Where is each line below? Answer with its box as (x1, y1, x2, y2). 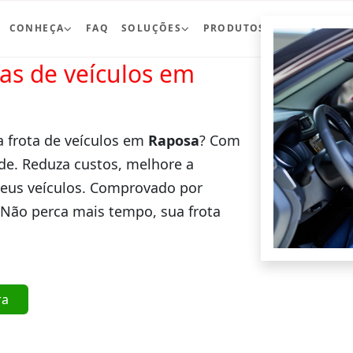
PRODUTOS (203, 21, 266, 35)
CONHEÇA (9, 21, 65, 35)
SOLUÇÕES (121, 21, 182, 35)
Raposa (148, 130, 199, 150)
